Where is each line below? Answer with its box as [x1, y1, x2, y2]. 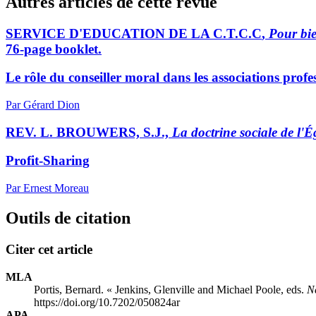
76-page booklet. [6, 41, 102, 56]
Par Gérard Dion [6, 98, 80, 111]
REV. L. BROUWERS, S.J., [6, 124, 172, 140]
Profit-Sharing [6, 153, 90, 169]
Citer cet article [6, 241, 92, 257]
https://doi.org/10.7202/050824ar [34, 296, 180, 308]
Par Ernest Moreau [6, 182, 89, 195]
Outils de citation [6, 209, 130, 228]
